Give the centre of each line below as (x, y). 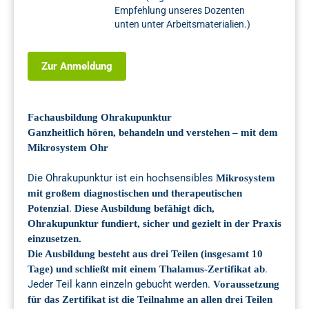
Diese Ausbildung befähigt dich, (144, 209)
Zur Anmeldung (77, 67)
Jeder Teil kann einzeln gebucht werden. (120, 285)
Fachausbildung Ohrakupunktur (100, 118)
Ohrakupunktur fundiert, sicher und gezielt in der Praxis (154, 224)
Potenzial (48, 209)
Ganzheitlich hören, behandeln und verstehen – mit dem (153, 133)
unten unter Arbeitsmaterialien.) (182, 24)
